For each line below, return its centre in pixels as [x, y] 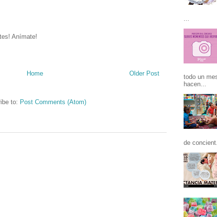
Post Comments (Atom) [53, 102]
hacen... [195, 84]
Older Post [144, 74]
